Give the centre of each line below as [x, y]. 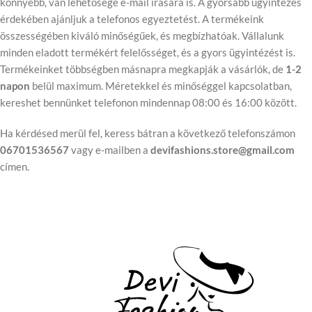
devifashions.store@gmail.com [223, 150]
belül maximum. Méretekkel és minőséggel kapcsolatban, [161, 86]
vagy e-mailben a [110, 150]
